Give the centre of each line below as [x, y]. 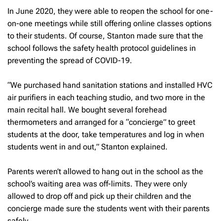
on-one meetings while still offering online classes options [110, 23]
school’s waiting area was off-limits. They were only [97, 184]
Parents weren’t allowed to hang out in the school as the [105, 171]
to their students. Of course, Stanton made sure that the [105, 36]
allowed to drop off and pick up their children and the [99, 196]
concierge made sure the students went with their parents [109, 208]
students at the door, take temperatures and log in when [106, 134]
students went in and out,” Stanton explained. [88, 147]
